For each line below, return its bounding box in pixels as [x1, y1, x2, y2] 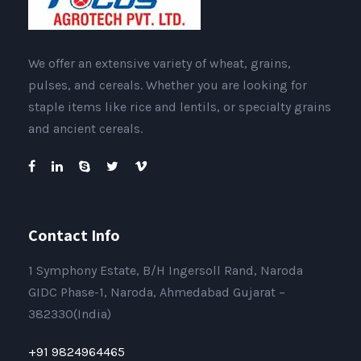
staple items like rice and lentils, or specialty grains [28, 99, 331, 114]
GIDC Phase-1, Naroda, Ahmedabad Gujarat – [28, 284, 285, 300]
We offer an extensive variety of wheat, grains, [28, 56, 291, 71]
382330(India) [28, 306, 111, 322]
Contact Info [28, 225, 120, 246]
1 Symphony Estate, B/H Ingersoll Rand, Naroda [28, 263, 303, 278]
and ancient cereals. [28, 121, 143, 136]
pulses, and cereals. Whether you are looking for [28, 77, 307, 93]
